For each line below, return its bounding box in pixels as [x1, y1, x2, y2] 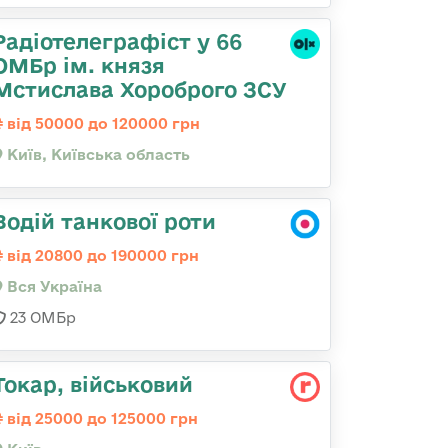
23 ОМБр [6, 309, 76, 326]
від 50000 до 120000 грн [3, 115, 200, 132]
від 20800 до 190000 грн [3, 247, 199, 264]
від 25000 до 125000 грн [3, 410, 198, 427]
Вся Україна [3, 278, 102, 295]
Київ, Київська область [3, 146, 190, 163]
